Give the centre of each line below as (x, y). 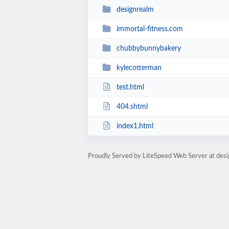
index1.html (135, 126)
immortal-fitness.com (150, 29)
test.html (130, 87)
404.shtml (132, 107)
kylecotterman (139, 68)
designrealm (135, 9)
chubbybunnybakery (148, 48)
